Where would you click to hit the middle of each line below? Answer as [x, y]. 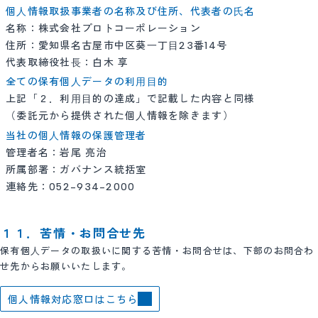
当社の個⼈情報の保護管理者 [76, 136]
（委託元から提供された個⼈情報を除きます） [120, 116]
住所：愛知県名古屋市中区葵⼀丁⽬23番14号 [117, 45]
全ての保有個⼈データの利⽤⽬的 [87, 82]
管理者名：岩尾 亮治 [56, 153]
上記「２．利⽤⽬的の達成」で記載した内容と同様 [131, 99]
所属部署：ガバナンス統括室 [76, 170]
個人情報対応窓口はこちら [73, 300]
